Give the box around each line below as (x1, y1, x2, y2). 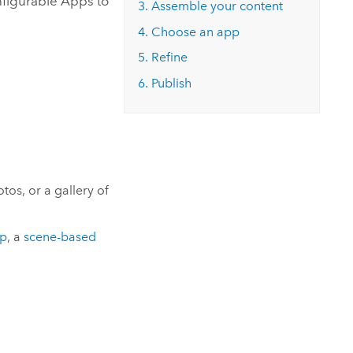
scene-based (23, 229, 96, 244)
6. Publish (138, 75, 192, 91)
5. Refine (138, 50, 188, 65)
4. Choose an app (138, 24, 240, 39)
